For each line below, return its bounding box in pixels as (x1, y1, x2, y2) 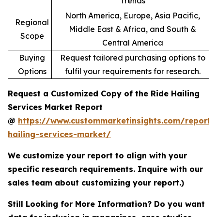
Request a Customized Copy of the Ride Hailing (8, 89, 200, 99)
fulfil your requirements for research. (64, 66, 201, 77)
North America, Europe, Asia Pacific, (65, 11, 200, 21)
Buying (19, 53, 45, 63)
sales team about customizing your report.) (8, 178, 184, 188)
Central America (102, 38, 163, 48)
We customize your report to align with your (8, 151, 187, 161)
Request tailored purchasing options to (60, 53, 205, 63)
